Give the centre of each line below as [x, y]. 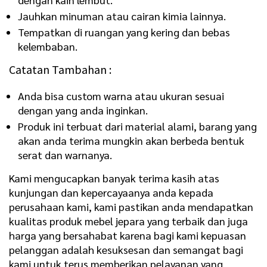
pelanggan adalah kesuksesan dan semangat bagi [126, 249]
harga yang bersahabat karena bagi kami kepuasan [128, 235]
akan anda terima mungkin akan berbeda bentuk [131, 140]
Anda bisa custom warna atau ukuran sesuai [121, 95]
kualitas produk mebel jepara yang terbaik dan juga [128, 221]
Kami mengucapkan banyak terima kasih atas [114, 178]
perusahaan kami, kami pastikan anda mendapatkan [131, 206]
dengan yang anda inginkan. [83, 110]
